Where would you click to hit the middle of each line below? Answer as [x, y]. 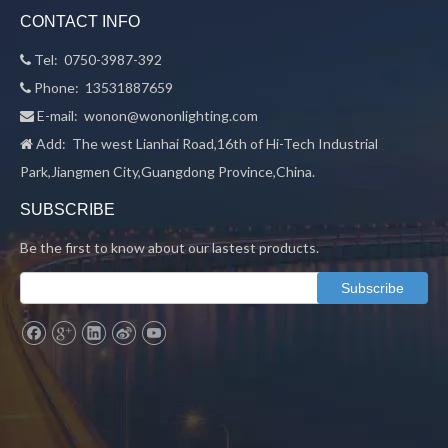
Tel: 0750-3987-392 [96, 59]
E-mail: [59, 115]
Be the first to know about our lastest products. [169, 247]
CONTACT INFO [80, 21]
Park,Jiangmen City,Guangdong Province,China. [167, 171]
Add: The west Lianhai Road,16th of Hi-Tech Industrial [205, 143]
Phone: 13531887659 [103, 87]
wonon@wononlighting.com [171, 115]
